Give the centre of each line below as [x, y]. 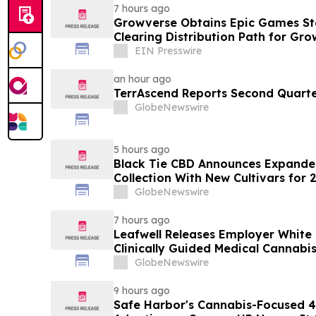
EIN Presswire [168, 51]
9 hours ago [141, 291]
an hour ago [142, 79]
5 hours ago [141, 150]
